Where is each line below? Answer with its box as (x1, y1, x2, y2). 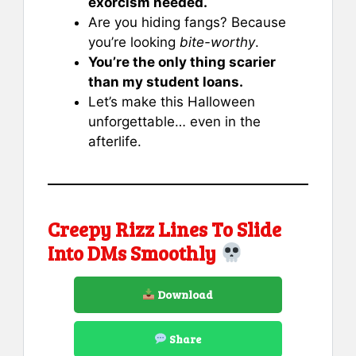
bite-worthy (180, 33, 255, 50)
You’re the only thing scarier (88, 53, 276, 70)
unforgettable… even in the (88, 113, 261, 130)
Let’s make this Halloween (88, 93, 255, 110)
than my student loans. (88, 73, 243, 90)
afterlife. (88, 133, 141, 149)
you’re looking (88, 33, 180, 50)
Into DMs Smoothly (48, 238, 220, 266)
